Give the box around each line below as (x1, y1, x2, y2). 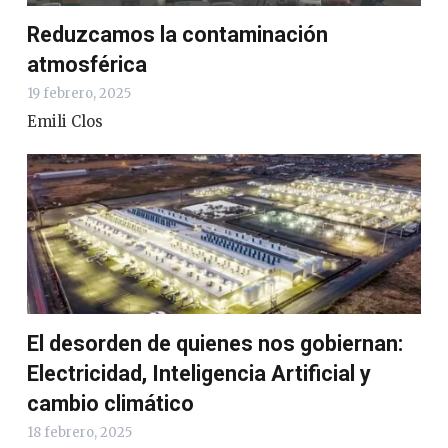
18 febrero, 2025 (27, 423, 132, 441)
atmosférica (27, 52, 147, 78)
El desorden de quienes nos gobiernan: (27, 330, 403, 356)
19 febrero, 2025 (27, 85, 131, 103)
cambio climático (27, 390, 194, 416)
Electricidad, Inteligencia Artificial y (27, 360, 371, 386)
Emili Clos (27, 112, 103, 132)
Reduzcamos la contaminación (27, 22, 328, 48)
